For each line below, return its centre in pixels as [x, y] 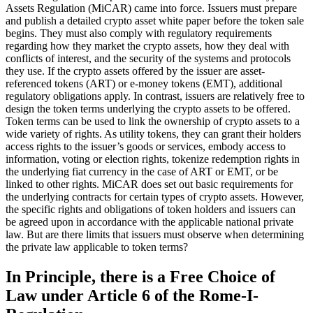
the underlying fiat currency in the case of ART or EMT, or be [142, 171]
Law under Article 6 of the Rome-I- [132, 295]
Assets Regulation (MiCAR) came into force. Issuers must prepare [151, 8]
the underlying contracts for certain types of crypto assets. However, [155, 196]
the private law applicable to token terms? [97, 247]
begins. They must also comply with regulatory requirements [139, 33]
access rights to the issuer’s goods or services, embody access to [146, 146]
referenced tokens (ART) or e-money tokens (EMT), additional [144, 83]
